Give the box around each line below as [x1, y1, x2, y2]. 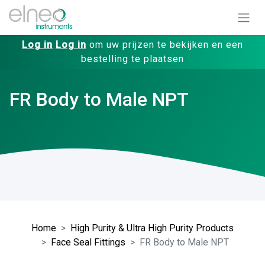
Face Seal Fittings [50, 236, 125, 248]
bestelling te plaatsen [81, 53, 184, 64]
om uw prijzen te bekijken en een [86, 38, 243, 50]
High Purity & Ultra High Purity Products [70, 222, 234, 234]
